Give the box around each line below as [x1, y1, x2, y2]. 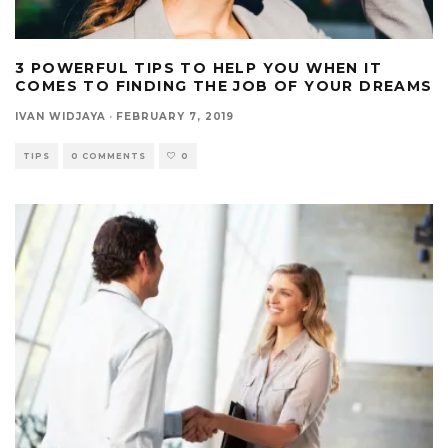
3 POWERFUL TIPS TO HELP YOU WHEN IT [15, 59, 382, 78]
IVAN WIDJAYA [15, 110, 106, 124]
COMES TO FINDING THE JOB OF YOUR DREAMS [15, 77, 433, 96]
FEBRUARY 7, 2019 [116, 110, 234, 124]
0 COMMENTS [71, 151, 146, 162]
